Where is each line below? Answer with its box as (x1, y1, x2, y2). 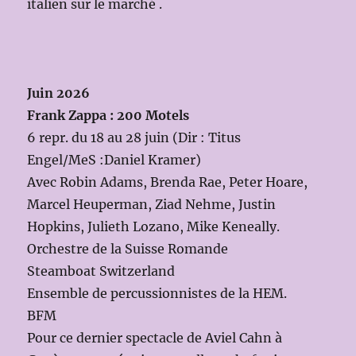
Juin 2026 (27, 85, 91, 102)
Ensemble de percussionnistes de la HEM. (27, 285, 288, 302)
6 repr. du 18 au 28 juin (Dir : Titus (27, 130, 242, 146)
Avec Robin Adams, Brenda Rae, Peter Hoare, (27, 174, 308, 191)
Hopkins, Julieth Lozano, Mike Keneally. (27, 219, 281, 235)
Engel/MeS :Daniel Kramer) (27, 152, 202, 168)
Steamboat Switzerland (27, 263, 176, 280)
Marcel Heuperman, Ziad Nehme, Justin (27, 196, 277, 213)
